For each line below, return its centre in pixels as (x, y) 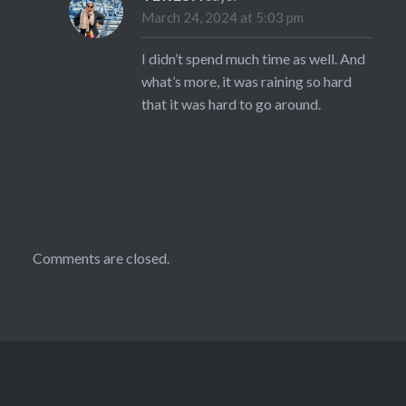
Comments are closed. (101, 258)
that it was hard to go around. (231, 104)
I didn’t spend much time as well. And (253, 59)
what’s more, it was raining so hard (246, 82)
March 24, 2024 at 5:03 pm (222, 18)
